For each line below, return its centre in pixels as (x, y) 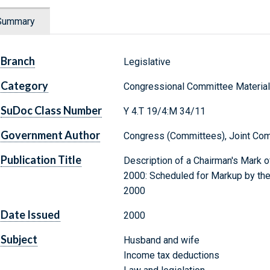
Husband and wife (161, 240)
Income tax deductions (171, 256)
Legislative (147, 62)
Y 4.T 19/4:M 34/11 (164, 111)
